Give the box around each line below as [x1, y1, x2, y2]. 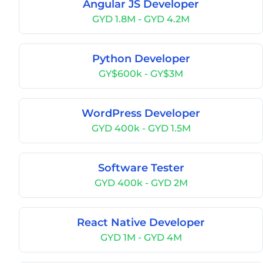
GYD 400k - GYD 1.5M [91, 123, 191, 134]
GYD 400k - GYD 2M [94, 177, 188, 188]
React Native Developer [77, 216, 205, 229]
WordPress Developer [82, 107, 200, 120]
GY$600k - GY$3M [99, 68, 183, 79]
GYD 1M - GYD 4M [100, 232, 182, 243]
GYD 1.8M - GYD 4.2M [92, 14, 190, 25]
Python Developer [92, 52, 190, 65]
